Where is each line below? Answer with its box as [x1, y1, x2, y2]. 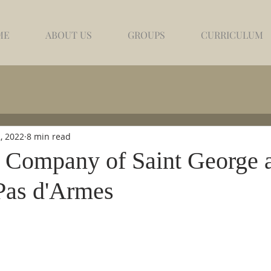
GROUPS [127, 28, 165, 41]
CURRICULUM [200, 28, 263, 41]
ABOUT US [45, 28, 92, 41]
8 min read [27, 130, 71, 142]
